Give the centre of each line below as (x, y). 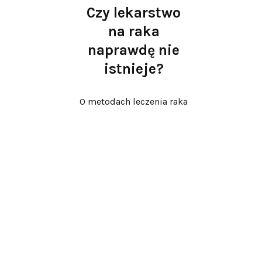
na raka (134, 31)
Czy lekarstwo (134, 12)
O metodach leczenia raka (134, 102)
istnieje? (134, 68)
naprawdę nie (134, 50)
